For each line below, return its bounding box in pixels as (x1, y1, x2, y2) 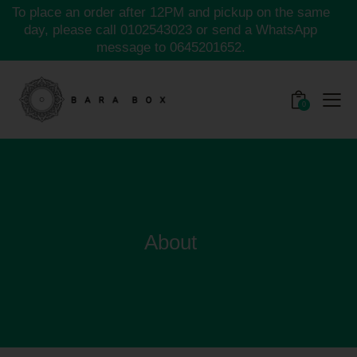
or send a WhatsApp (192, 22, 317, 38)
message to (96, 40, 170, 56)
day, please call (24, 22, 120, 38)
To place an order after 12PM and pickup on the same (11, 5, 330, 21)
